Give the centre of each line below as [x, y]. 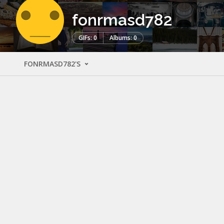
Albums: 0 [123, 37]
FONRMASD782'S [53, 63]
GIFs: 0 [88, 37]
